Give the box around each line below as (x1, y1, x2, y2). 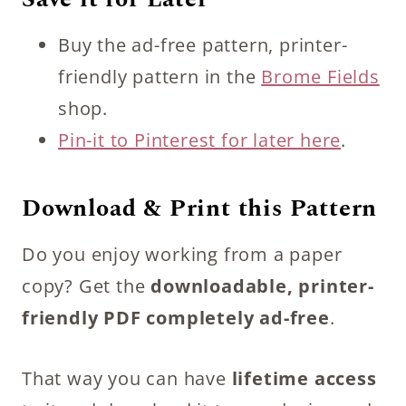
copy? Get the (22, 273, 151, 298)
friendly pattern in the (58, 63, 262, 89)
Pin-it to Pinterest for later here (58, 127, 342, 152)
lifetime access (231, 365, 377, 391)
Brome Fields (261, 63, 380, 89)
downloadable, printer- (150, 273, 374, 298)
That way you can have (22, 365, 232, 391)
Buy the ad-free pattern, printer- (58, 32, 348, 57)
